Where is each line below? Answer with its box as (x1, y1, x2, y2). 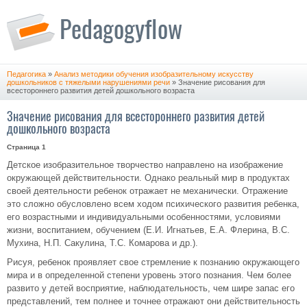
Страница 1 (7, 143, 46, 151)
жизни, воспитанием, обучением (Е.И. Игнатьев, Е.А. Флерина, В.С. (7, 225, 290, 235)
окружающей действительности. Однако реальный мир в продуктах (7, 173, 290, 183)
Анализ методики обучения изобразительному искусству (54, 70, 254, 78)
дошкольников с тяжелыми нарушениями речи (7, 78, 170, 86)
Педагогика (7, 70, 46, 78)
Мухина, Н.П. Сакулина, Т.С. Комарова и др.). (7, 238, 198, 248)
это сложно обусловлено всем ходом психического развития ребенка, (7, 199, 299, 209)
